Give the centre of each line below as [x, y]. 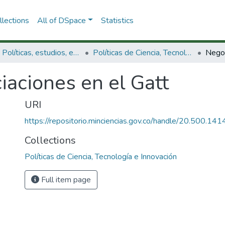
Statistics [117, 20]
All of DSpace [61, 20]
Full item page [65, 180]
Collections [50, 140]
